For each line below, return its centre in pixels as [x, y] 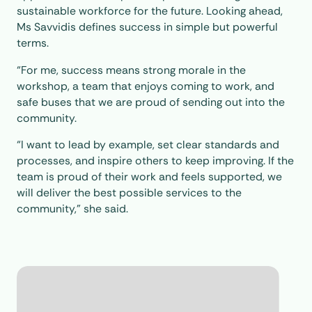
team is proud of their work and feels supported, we [149, 177]
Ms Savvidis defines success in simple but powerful [147, 26]
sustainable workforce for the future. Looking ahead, [149, 10]
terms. [32, 42]
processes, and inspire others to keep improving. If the [155, 161]
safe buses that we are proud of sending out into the [150, 102]
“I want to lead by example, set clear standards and [148, 145]
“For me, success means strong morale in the [131, 70]
